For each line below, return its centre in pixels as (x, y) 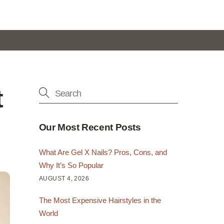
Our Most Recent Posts (90, 127)
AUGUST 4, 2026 (64, 179)
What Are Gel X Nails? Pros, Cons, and (103, 152)
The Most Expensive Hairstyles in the (100, 200)
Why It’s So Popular (71, 165)
